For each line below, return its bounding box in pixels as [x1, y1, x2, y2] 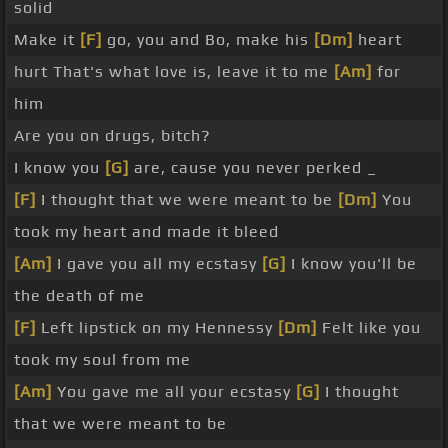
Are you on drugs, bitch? [14, 126, 211, 146]
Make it [14, 30, 80, 50]
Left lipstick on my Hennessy [36, 318, 278, 338]
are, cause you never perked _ [129, 158, 377, 178]
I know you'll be [286, 254, 417, 274]
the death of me [14, 286, 145, 306]
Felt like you [317, 318, 421, 338]
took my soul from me [14, 350, 191, 370]
